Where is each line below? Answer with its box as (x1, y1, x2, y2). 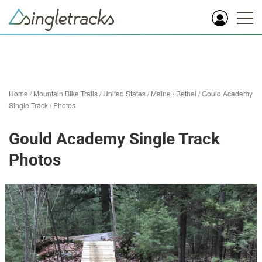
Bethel (176, 88, 196, 98)
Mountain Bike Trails (33, 88, 98, 98)
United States (103, 88, 146, 98)
